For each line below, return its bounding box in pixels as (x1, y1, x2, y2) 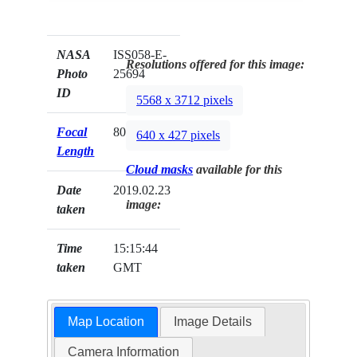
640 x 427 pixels (136, 127, 221, 142)
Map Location (67, 314, 144, 328)
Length (57, 143, 95, 158)
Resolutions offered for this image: (126, 57, 305, 71)
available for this (193, 162, 283, 176)
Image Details (174, 314, 253, 328)
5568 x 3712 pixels (136, 92, 233, 107)
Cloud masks (126, 162, 194, 176)
